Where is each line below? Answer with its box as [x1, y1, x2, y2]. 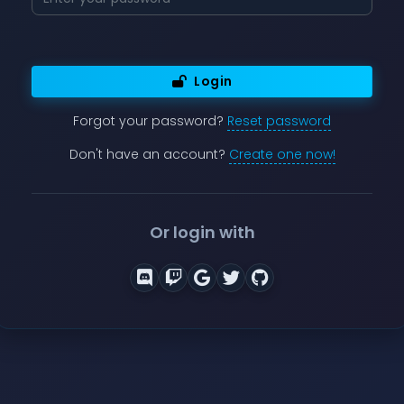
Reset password [227, 112, 331, 130]
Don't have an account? [69, 145, 229, 163]
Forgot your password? [73, 112, 227, 130]
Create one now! [228, 145, 335, 163]
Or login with [149, 221, 255, 243]
